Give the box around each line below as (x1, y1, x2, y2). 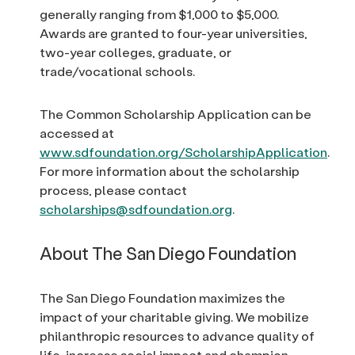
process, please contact (40, 181, 187, 199)
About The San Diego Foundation (40, 242, 296, 265)
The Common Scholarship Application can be (40, 105, 311, 123)
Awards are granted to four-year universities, (40, 25, 307, 42)
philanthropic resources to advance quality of (40, 327, 315, 345)
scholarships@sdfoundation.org (40, 200, 232, 218)
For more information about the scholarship (40, 162, 300, 180)
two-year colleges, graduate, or (40, 44, 231, 61)
